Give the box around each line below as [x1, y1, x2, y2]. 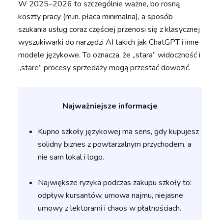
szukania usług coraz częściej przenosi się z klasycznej [18, 24, 200, 35]
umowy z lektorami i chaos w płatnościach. [38, 203, 182, 214]
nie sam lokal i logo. [38, 152, 105, 163]
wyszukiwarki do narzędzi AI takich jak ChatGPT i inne [18, 37, 199, 48]
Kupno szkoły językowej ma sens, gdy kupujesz [38, 126, 199, 137]
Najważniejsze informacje [62, 101, 158, 112]
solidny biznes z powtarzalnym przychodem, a [38, 139, 192, 150]
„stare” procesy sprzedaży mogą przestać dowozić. [18, 62, 191, 74]
